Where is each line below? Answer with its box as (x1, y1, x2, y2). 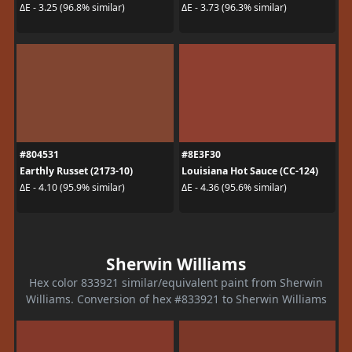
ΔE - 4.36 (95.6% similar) (181, 181, 287, 194)
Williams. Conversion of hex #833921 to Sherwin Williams (25, 291, 327, 306)
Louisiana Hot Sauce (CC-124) (181, 163, 318, 178)
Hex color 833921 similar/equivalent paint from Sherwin (29, 274, 323, 290)
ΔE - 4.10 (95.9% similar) (19, 181, 125, 194)
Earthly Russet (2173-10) (19, 163, 133, 178)
